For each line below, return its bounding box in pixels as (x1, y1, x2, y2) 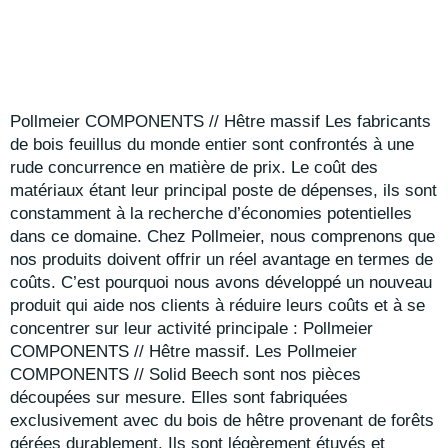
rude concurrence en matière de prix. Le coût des (10, 158, 378, 178)
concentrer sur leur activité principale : (10, 319, 298, 339)
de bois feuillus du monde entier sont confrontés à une (10, 135, 414, 155)
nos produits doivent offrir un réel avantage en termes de (10, 250, 433, 270)
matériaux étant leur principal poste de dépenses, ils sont (10, 181, 437, 201)
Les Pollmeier (255, 342, 357, 362)
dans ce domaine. (10, 227, 142, 247)
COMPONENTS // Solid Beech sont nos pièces (10, 365, 361, 385)
